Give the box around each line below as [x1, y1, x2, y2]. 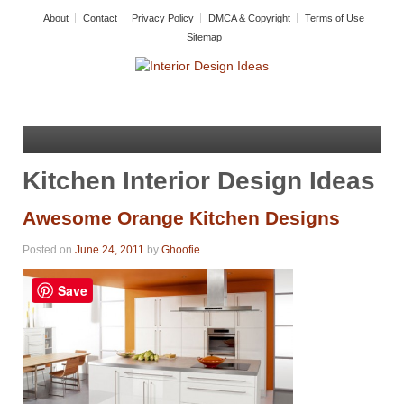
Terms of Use [305, 13, 364, 23]
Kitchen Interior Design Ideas [23, 166, 375, 195]
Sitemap [187, 32, 222, 42]
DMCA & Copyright [208, 13, 290, 23]
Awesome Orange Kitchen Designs [23, 207, 340, 228]
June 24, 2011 [75, 243, 144, 257]
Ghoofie [161, 243, 200, 257]
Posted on [23, 243, 75, 257]
